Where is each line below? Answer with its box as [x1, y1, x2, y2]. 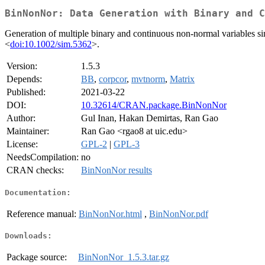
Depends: [7, 74, 42, 85]
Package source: [7, 252, 67, 263]
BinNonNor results [81, 165, 152, 176]
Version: [7, 61, 37, 72]
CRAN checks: [7, 165, 64, 176]
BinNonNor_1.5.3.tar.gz [78, 252, 169, 263]
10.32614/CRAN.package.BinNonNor [81, 100, 227, 111]
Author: [7, 113, 35, 124]
